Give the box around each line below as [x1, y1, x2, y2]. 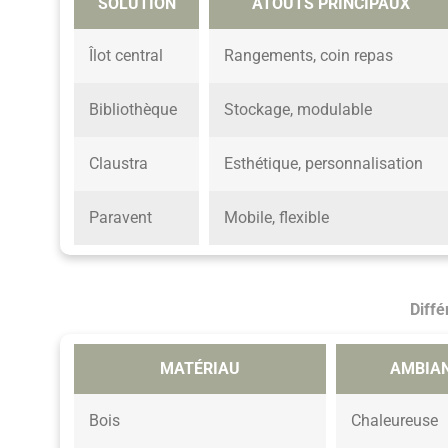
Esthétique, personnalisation [224, 153, 423, 173]
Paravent [89, 207, 152, 227]
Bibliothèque [89, 99, 177, 119]
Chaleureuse [351, 410, 438, 430]
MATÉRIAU [160, 358, 240, 378]
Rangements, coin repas [224, 45, 393, 65]
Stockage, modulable [224, 99, 372, 119]
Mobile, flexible [224, 207, 329, 227]
